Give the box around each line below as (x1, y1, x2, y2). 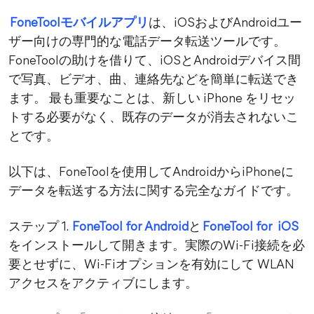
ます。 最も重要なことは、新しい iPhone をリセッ (8, 93, 296, 107)
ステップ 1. (8, 221, 71, 235)
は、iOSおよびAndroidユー (148, 17, 302, 31)
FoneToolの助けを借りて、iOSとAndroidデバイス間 (8, 55, 301, 69)
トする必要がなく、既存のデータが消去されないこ (8, 111, 299, 125)
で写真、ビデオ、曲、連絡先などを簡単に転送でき (8, 74, 299, 88)
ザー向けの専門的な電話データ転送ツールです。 (8, 36, 286, 50)
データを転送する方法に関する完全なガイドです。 (8, 185, 299, 199)
